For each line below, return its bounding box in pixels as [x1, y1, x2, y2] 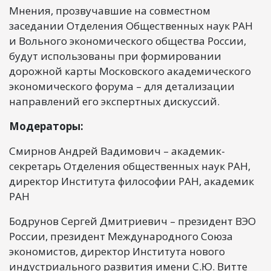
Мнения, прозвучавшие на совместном [9, 3, 211, 18]
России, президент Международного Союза [9, 229, 233, 243]
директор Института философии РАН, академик [9, 174, 254, 188]
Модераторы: [9, 119, 83, 133]
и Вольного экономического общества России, [9, 33, 246, 48]
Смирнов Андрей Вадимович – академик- [9, 143, 225, 158]
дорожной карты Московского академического [9, 64, 251, 78]
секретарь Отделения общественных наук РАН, [9, 158, 250, 173]
